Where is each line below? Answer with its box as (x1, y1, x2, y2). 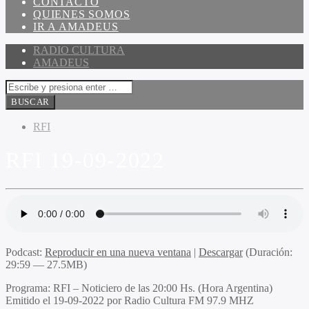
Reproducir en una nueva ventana (45, 246, 191, 258)
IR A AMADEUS (33, 21, 119, 32)
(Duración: (243, 246, 292, 258)
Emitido (6, 294, 40, 306)
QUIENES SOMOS (33, 8, 130, 20)
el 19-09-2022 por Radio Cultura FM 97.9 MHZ (40, 294, 254, 306)
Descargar (199, 246, 243, 258)
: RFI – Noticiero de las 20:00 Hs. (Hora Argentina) (48, 281, 272, 294)
